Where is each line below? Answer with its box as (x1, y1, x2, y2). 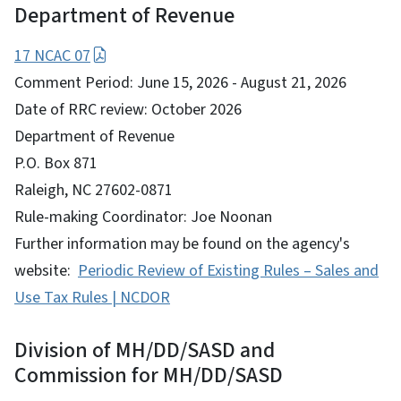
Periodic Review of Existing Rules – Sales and (78, 259, 379, 282)
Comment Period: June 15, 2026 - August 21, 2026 (14, 71, 346, 94)
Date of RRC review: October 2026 (14, 98, 242, 121)
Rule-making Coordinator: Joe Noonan (14, 205, 272, 228)
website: (14, 259, 78, 282)
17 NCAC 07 (14, 44, 90, 67)
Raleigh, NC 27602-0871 (14, 178, 173, 201)
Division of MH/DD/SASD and (14, 334, 275, 366)
